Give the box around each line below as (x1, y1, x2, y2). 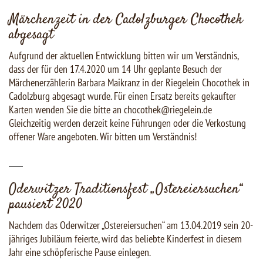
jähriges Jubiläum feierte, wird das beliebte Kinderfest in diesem (9, 232, 242, 246)
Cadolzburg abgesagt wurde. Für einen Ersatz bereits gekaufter (9, 89, 236, 103)
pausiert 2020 (9, 195, 83, 215)
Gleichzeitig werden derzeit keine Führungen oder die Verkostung (9, 116, 246, 130)
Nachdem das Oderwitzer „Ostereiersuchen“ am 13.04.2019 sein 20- (9, 218, 253, 232)
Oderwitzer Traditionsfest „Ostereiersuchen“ (9, 180, 243, 200)
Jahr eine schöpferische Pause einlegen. (9, 245, 151, 259)
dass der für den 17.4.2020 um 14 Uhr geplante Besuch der (9, 62, 222, 76)
